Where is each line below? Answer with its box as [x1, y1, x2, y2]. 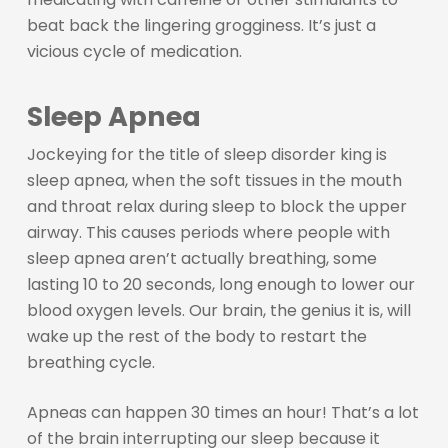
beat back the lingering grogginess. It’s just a [26, 13, 376, 37]
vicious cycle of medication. [26, 39, 242, 63]
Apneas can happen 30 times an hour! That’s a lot [26, 400, 419, 424]
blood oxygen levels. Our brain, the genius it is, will [26, 298, 411, 322]
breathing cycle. [26, 350, 155, 374]
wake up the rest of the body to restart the [26, 324, 367, 348]
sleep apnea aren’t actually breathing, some [26, 246, 377, 270]
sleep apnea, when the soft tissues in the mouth [26, 168, 402, 192]
